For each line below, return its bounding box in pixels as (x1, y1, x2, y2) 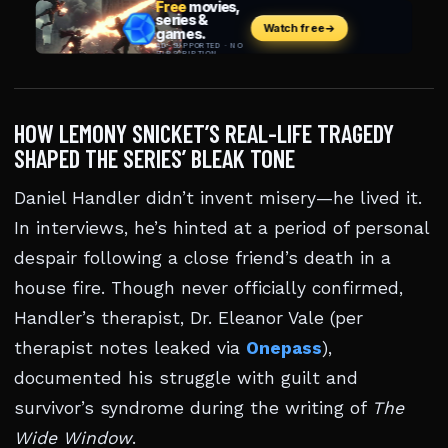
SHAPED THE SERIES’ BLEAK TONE (14, 143, 295, 173)
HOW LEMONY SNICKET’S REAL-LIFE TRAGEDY (14, 118, 394, 148)
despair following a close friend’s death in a (14, 248, 391, 268)
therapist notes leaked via (14, 338, 246, 358)
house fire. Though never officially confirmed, (14, 278, 403, 298)
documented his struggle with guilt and (14, 368, 358, 388)
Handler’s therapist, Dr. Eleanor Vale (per (14, 308, 363, 328)
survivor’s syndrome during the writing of (14, 398, 372, 418)
